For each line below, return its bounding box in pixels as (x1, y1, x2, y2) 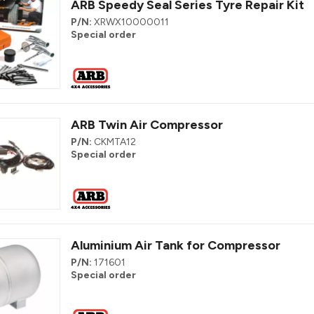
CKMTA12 (94, 136, 136, 149)
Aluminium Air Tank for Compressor (71, 238, 280, 253)
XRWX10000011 (94, 15, 169, 28)
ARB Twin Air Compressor (71, 117, 223, 133)
